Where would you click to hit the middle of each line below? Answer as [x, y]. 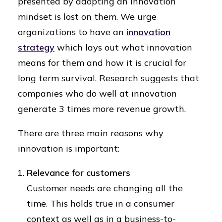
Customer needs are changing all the [105, 188]
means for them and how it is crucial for [102, 63]
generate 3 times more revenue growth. [102, 109]
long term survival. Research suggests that [109, 78]
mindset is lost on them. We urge [87, 17]
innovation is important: [69, 148]
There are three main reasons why [91, 133]
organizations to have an [72, 32]
